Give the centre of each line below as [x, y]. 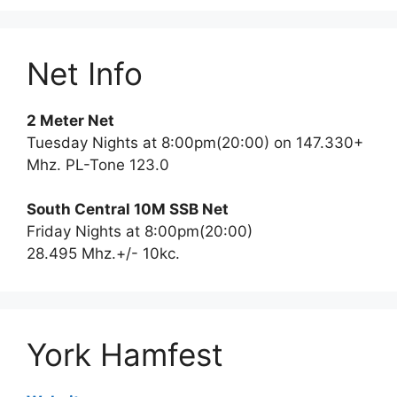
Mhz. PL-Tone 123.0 [98, 164]
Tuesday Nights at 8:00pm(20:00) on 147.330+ [195, 142]
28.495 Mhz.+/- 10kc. [103, 253]
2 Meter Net [70, 120]
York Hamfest [125, 354]
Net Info [85, 73]
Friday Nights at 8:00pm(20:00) [140, 231]
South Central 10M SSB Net [128, 209]
